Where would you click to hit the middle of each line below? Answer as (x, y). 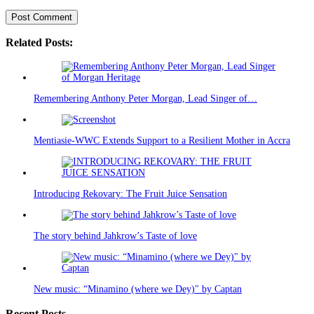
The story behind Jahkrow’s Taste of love (115, 236)
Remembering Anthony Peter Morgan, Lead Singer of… (145, 99)
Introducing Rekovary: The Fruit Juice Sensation (130, 194)
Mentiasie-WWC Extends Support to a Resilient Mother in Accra (162, 141)
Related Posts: (39, 42)
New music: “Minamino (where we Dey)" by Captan (138, 289)
